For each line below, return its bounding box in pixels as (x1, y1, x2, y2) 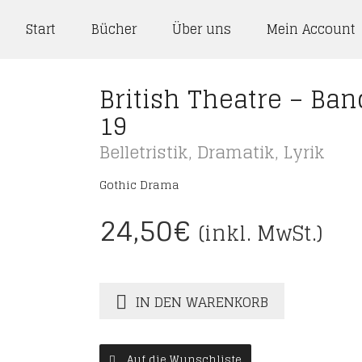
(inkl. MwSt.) (197, 215, 322, 251)
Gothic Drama (99, 175, 179, 195)
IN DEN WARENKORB (134, 288, 268, 314)
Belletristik (99, 137, 188, 167)
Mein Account (267, 18, 356, 40)
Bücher (91, 18, 137, 40)
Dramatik (196, 137, 275, 167)
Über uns (172, 18, 231, 40)
